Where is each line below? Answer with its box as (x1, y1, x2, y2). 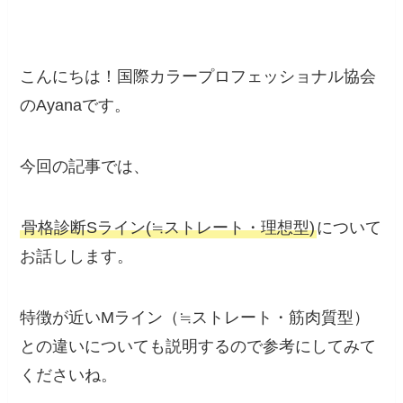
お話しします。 (20, 246, 134, 265)
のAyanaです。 (20, 96, 131, 115)
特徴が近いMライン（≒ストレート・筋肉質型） (20, 308, 371, 327)
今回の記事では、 (20, 157, 150, 176)
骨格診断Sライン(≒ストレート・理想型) (22, 218, 316, 237)
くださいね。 (20, 365, 118, 384)
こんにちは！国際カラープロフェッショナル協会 (20, 67, 377, 86)
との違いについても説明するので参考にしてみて (20, 336, 377, 355)
